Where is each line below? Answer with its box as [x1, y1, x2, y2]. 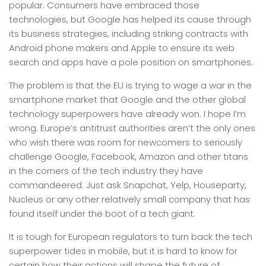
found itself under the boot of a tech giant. [9, 207, 195, 220]
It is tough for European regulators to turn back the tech [9, 230, 252, 243]
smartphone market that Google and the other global [9, 93, 246, 106]
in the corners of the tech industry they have [9, 164, 203, 177]
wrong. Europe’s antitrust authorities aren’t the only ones [9, 122, 255, 134]
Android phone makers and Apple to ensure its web [9, 42, 235, 54]
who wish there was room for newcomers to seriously [9, 136, 242, 148]
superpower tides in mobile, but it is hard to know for [9, 245, 237, 257]
